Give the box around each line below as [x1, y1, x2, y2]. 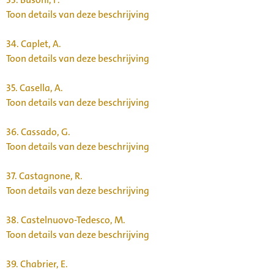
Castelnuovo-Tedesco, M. [19, 213, 125, 226]
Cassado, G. [19, 125, 70, 138]
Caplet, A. [19, 37, 61, 50]
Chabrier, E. [18, 257, 68, 270]
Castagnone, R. [17, 169, 83, 182]
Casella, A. [18, 81, 63, 94]
